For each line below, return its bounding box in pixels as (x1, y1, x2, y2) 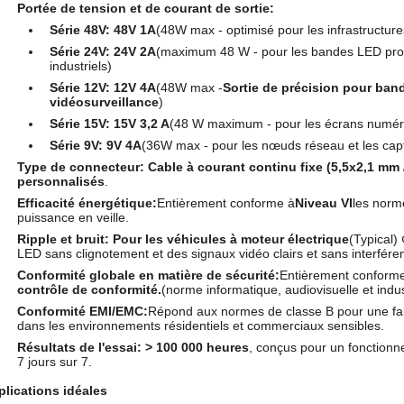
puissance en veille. (17, 210, 129, 225)
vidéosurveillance (50, 95, 159, 109)
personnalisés (17, 174, 105, 188)
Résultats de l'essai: (17, 340, 142, 354)
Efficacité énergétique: (17, 196, 157, 210)
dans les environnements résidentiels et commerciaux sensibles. (17, 318, 384, 333)
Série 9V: (50, 138, 103, 152)
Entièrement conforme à (157, 196, 295, 210)
